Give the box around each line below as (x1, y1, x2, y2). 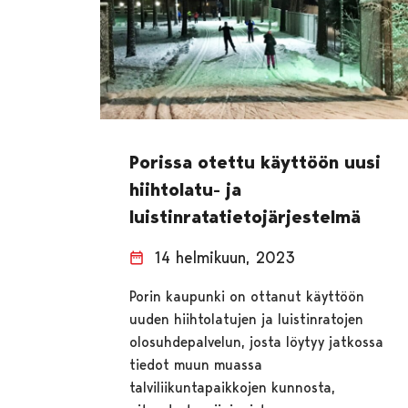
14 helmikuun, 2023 (155, 247, 296, 267)
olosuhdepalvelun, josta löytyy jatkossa (129, 332, 384, 351)
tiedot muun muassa (129, 355, 263, 373)
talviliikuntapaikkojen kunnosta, (129, 378, 336, 396)
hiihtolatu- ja (129, 178, 242, 200)
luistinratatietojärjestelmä (129, 205, 362, 228)
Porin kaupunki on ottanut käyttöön (129, 287, 365, 305)
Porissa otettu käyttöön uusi (129, 150, 382, 173)
